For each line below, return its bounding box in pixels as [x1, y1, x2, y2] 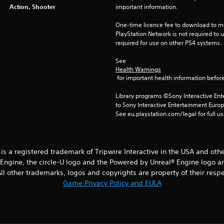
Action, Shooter [9, 2, 55, 10]
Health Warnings [115, 65, 161, 73]
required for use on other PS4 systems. [115, 38, 221, 47]
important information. [115, 2, 177, 11]
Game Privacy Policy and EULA [62, 178, 161, 187]
